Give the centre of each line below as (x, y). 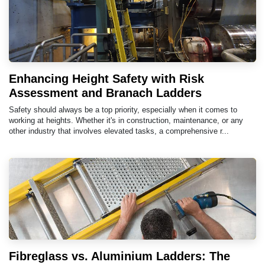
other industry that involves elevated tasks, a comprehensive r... (119, 131)
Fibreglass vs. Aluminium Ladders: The (119, 256)
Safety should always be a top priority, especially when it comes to (123, 109)
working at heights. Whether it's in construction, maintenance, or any (126, 120)
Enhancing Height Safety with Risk (106, 78)
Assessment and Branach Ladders (105, 93)
